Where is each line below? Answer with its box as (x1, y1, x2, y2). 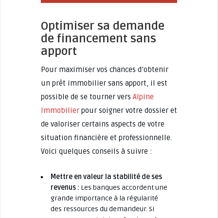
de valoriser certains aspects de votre (40, 119, 164, 128)
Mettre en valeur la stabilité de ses (50, 172, 162, 181)
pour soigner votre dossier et (79, 106, 177, 115)
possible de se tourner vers (40, 92, 133, 101)
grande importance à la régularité (50, 194, 158, 202)
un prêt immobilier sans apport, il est (40, 78, 167, 88)
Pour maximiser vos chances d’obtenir (40, 65, 168, 74)
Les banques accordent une (79, 183, 167, 192)
